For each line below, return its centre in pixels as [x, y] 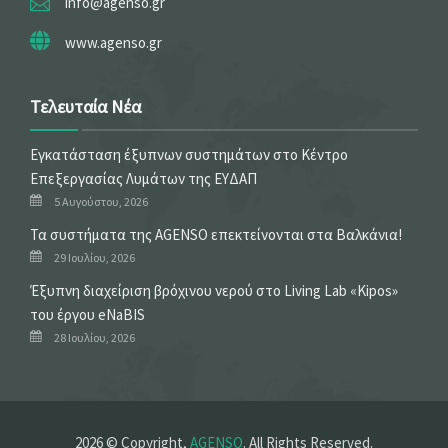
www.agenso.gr [113, 43]
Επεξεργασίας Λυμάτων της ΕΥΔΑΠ [143, 179]
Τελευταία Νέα [85, 107]
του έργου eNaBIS [87, 315]
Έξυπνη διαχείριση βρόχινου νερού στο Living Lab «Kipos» [214, 291]
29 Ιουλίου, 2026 [94, 258]
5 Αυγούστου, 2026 [101, 202]
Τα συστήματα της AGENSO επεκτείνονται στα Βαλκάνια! [216, 235]
